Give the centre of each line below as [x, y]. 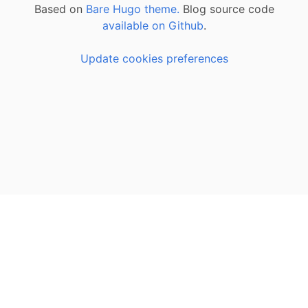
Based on [60, 9]
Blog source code [227, 9]
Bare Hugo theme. [132, 9]
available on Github [153, 25]
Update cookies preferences [154, 58]
